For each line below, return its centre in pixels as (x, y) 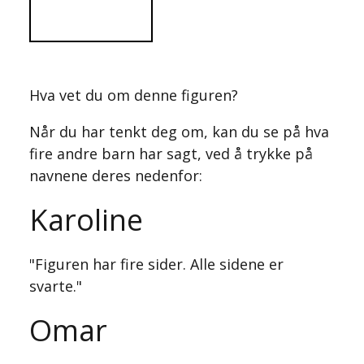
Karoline (86, 220)
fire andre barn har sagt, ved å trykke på (171, 154)
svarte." (56, 286)
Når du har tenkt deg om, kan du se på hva (179, 132)
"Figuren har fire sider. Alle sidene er (156, 264)
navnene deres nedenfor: (116, 175)
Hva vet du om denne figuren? (134, 95)
